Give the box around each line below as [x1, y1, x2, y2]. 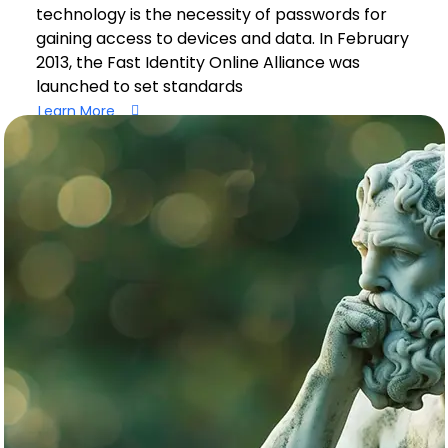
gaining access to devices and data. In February [35, 27, 409, 50]
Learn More [37, 100, 115, 121]
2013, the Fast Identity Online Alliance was [35, 51, 360, 74]
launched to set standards [35, 75, 243, 98]
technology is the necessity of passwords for [35, 3, 387, 26]
